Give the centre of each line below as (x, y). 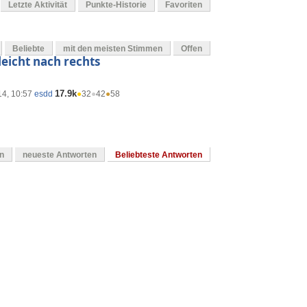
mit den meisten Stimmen (113, 49)
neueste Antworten (60, 155)
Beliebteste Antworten (159, 155)
